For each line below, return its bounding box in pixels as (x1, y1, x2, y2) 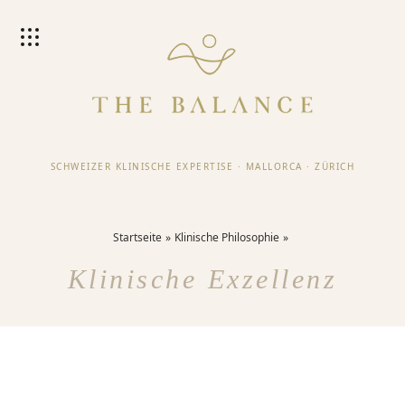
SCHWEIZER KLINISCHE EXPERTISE (50, 159, 234, 173)
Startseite (113, 230, 162, 245)
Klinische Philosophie (174, 230, 279, 245)
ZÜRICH (315, 159, 355, 173)
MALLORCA (245, 159, 303, 173)
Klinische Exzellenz (67, 264, 338, 294)
